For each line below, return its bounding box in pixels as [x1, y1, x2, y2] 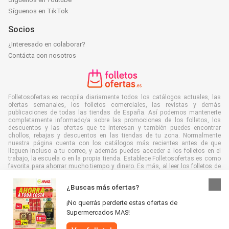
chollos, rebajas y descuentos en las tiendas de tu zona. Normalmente [8, 131, 221, 139]
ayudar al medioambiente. [8, 177, 80, 185]
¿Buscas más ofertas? [66, 183, 139, 192]
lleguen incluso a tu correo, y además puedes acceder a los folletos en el [8, 147, 221, 154]
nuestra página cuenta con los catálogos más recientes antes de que [8, 139, 221, 147]
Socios [8, 24, 35, 34]
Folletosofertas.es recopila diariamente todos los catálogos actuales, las [8, 93, 221, 101]
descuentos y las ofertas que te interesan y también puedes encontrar [8, 124, 221, 131]
